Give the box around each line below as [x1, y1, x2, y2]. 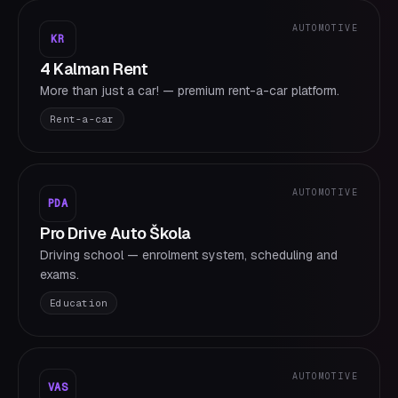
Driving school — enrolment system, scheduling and [40, 247, 338, 263]
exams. [40, 267, 79, 283]
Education [50, 297, 108, 309]
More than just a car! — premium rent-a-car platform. [40, 83, 339, 99]
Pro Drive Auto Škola [40, 223, 191, 243]
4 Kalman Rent [40, 59, 148, 79]
